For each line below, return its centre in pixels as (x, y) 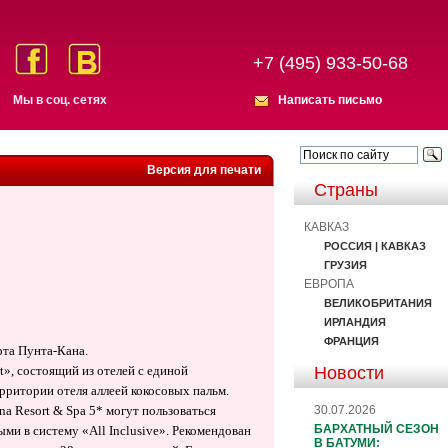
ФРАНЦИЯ (351, 340)
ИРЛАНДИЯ (355, 321)
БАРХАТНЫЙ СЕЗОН (376, 428)
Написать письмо (330, 100)
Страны (346, 190)
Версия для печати (204, 170)
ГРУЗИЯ (345, 264)
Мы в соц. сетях (60, 100)
